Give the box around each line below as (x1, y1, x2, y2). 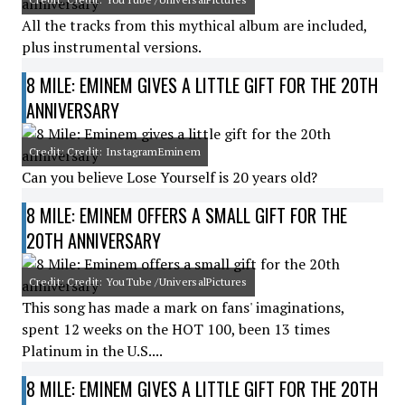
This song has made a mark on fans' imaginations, (22, 297, 344, 317)
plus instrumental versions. (22, 37, 202, 57)
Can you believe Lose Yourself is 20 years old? (22, 167, 317, 187)
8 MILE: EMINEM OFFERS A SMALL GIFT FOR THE (26, 202, 347, 229)
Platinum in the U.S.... (22, 341, 163, 361)
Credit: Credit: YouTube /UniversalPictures (29, 275, 248, 288)
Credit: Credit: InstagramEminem (29, 145, 202, 158)
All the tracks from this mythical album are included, (22, 15, 367, 35)
